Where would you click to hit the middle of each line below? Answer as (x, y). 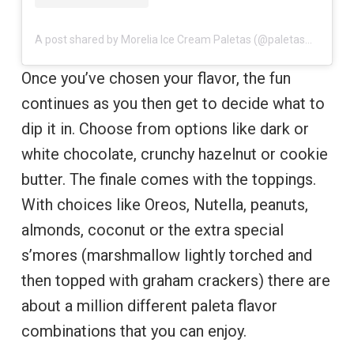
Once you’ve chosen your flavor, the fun (156, 79)
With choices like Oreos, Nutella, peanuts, (164, 205)
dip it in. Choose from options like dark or (165, 129)
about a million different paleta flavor (149, 306)
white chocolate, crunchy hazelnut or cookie (174, 154)
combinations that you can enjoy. (136, 331)
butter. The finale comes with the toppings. (168, 180)
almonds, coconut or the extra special (152, 230)
